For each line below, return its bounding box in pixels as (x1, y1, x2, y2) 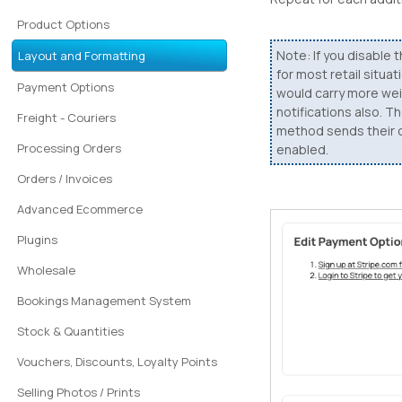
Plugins (17, 232, 58, 248)
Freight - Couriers (17, 109, 117, 126)
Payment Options (17, 79, 115, 95)
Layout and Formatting (18, 48, 146, 64)
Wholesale (17, 262, 76, 278)
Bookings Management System (17, 293, 192, 309)
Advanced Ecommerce (17, 201, 144, 217)
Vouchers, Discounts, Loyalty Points (17, 354, 218, 370)
